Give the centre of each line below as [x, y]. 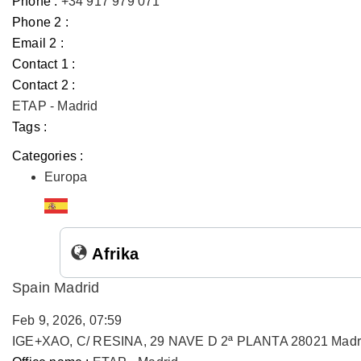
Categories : [48, 156]
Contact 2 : [44, 85]
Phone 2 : [40, 22]
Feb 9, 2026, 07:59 [67, 320]
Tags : [30, 127]
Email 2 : [38, 43]
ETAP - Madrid [55, 106]
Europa [66, 177]
